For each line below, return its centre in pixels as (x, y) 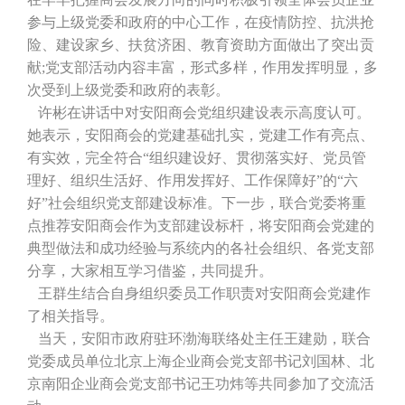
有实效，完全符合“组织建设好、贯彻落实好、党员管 (197, 158)
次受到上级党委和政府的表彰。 (128, 90)
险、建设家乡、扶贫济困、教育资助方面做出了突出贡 (201, 45)
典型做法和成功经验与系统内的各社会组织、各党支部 (201, 249)
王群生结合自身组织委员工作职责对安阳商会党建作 (199, 294)
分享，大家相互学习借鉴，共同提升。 (150, 271)
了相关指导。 (71, 316)
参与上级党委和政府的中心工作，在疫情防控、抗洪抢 (201, 23)
